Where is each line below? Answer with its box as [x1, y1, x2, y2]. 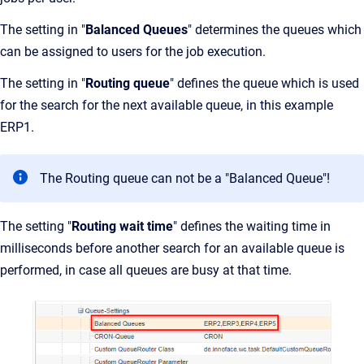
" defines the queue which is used [170, 76, 359, 92]
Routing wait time [71, 219, 173, 235]
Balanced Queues [85, 22, 188, 38]
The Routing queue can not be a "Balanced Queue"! [40, 171, 330, 187]
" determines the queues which [188, 22, 362, 38]
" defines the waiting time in [173, 219, 331, 235]
